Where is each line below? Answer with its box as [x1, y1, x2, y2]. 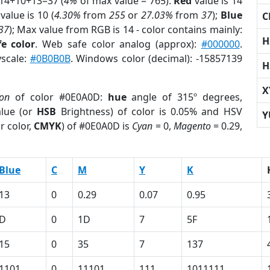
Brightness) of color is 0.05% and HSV [56, 105, 242, 118]
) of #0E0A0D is [61, 119, 133, 133]
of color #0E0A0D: [10, 90, 108, 104]
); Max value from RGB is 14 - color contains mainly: [9, 23, 242, 36]
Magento [173, 119, 211, 133]
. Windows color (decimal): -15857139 [70, 52, 242, 65]
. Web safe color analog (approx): [35, 37, 201, 51]
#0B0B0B [30, 52, 71, 65]
